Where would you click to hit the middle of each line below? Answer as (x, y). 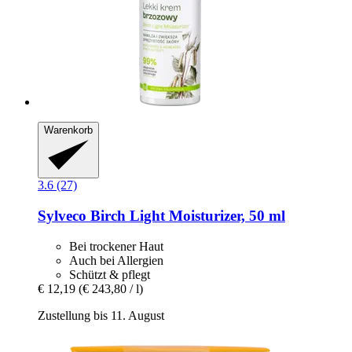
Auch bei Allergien (116, 260)
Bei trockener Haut (116, 246)
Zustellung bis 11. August (101, 315)
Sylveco (62, 216)
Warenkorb (68, 130)
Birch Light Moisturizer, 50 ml (186, 216)
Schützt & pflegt (110, 274)
